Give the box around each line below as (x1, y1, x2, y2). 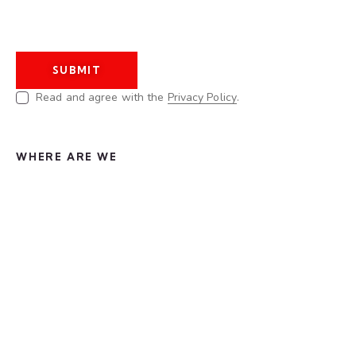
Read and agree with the (36, 89, 168, 105)
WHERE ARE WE (16, 149, 118, 163)
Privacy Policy (167, 89, 237, 105)
